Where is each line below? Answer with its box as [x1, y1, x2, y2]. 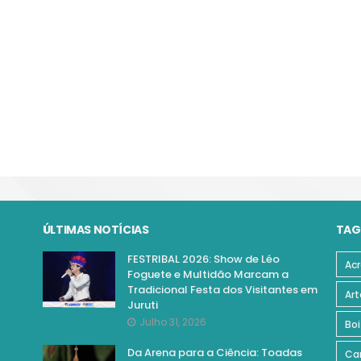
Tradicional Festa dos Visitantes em [127, 282, 317, 297]
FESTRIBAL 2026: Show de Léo [127, 251, 280, 267]
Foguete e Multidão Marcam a [127, 267, 288, 282]
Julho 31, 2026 [139, 315, 206, 329]
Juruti [127, 297, 158, 313]
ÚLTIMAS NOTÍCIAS [42, 222, 149, 238]
